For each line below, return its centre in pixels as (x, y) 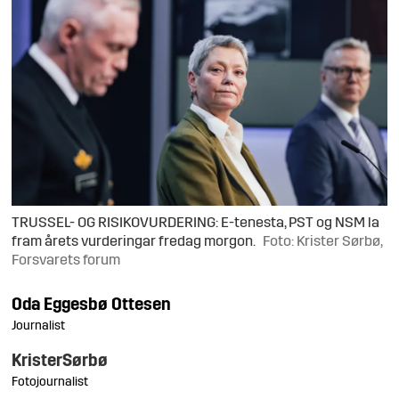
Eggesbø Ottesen (108, 305)
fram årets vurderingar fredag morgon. (134, 242)
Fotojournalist (50, 382)
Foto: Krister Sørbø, (323, 242)
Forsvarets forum (66, 261)
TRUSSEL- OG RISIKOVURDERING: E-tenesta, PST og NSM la (196, 223)
